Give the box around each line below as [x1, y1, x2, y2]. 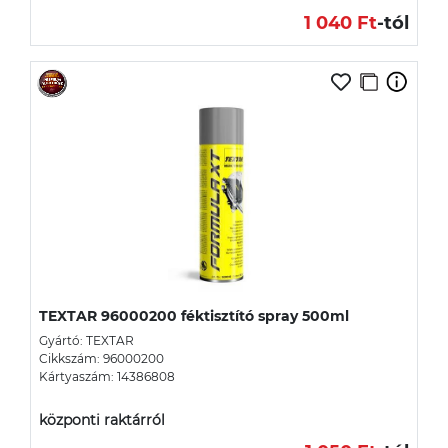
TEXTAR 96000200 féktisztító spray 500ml [39, 306, 349, 325]
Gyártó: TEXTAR [39, 332, 134, 348]
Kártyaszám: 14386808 [39, 368, 175, 384]
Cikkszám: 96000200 [39, 350, 164, 366]
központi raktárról [39, 410, 165, 429]
